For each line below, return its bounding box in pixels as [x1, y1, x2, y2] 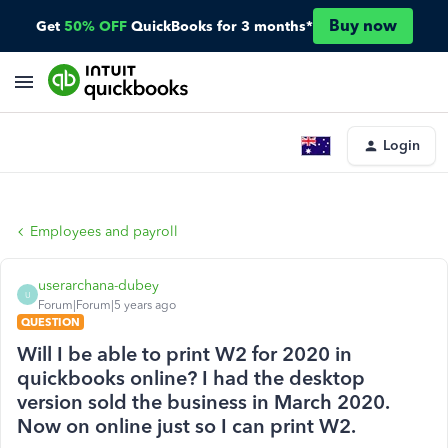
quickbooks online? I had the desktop [17, 366, 365, 390]
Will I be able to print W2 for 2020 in [17, 342, 352, 366]
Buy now [328, 16, 397, 35]
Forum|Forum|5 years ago [38, 298, 176, 312]
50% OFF [63, 17, 127, 35]
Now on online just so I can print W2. [17, 414, 356, 438]
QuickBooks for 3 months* [130, 17, 313, 35]
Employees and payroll [30, 223, 178, 240]
